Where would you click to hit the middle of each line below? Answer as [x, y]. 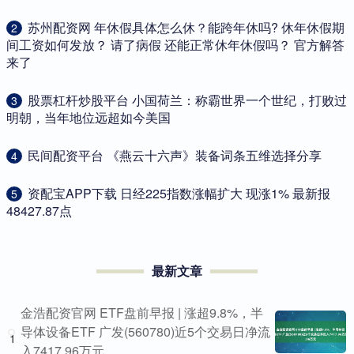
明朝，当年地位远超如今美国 [88, 118]
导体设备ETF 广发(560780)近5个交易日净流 [145, 332]
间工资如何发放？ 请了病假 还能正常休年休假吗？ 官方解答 [175, 45]
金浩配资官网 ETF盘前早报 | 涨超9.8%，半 [142, 313]
